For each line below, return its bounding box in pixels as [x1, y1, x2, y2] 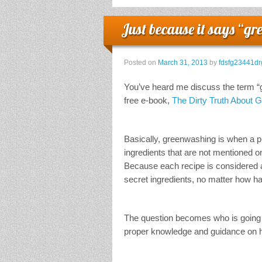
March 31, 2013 [158, 58, 208, 67]
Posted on [124, 58, 158, 67]
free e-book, [124, 95, 172, 106]
